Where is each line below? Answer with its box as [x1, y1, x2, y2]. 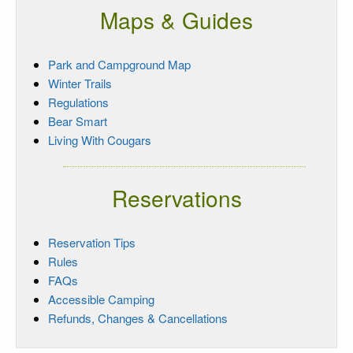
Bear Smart [48, 112, 107, 129]
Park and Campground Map [48, 55, 191, 72]
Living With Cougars [48, 131, 151, 148]
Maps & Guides [100, 3, 253, 35]
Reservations [111, 181, 242, 214]
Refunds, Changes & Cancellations [48, 309, 228, 326]
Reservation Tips [48, 233, 136, 251]
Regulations [48, 93, 109, 110]
